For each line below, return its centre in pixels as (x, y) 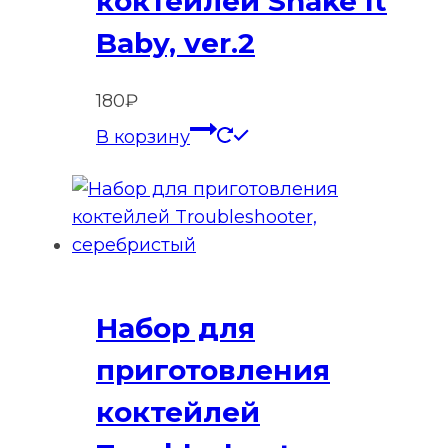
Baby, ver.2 (175, 43)
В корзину (143, 137)
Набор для (175, 327)
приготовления (213, 369)
